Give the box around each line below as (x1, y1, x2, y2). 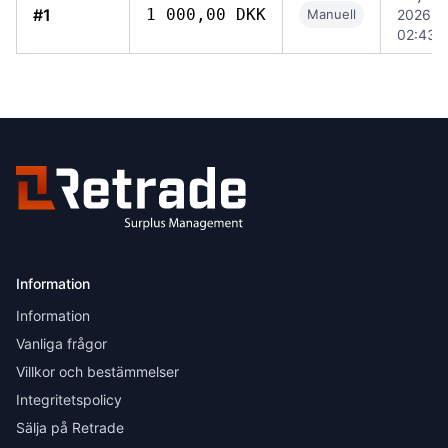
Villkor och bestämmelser (16, 363, 179, 380)
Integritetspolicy (16, 391, 122, 408)
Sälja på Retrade (16, 419, 124, 436)
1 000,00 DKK (146, 5, 266, 24)
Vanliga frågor (16, 335, 107, 352)
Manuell (307, 6, 356, 22)
